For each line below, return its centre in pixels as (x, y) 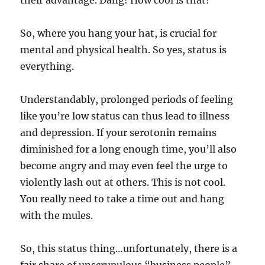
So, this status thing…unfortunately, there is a (129, 248)
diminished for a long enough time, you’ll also (129, 149)
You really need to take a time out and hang (122, 198)
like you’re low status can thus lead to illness (125, 116)
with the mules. (57, 215)
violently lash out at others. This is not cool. (123, 182)
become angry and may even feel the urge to (124, 165)
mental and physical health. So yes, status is (124, 49)
